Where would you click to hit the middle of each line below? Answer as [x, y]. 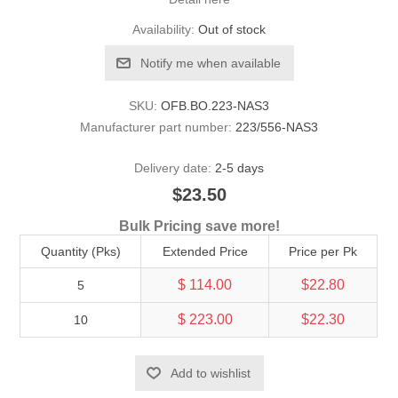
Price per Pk [323, 251]
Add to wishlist [210, 373]
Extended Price [205, 251]
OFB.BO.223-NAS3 [215, 105]
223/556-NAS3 [277, 127]
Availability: [163, 29]
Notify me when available [210, 63]
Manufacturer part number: [156, 127]
